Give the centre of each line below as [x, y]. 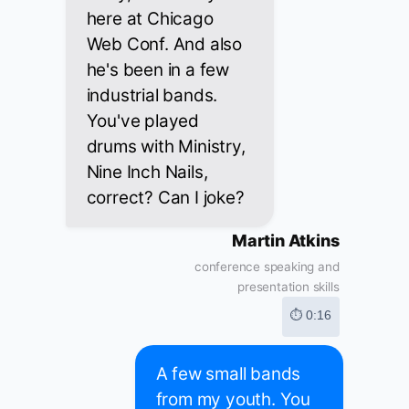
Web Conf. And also [164, 45]
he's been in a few [157, 70]
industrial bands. [152, 96]
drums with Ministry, [166, 147]
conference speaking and [267, 267]
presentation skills [288, 287]
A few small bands [228, 374]
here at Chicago [150, 19]
